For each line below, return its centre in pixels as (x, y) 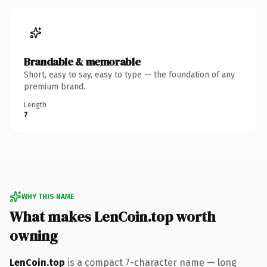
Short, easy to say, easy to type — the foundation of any (129, 74)
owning (34, 235)
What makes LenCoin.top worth (113, 216)
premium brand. (55, 86)
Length (35, 105)
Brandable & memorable (82, 61)
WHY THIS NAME (48, 196)
